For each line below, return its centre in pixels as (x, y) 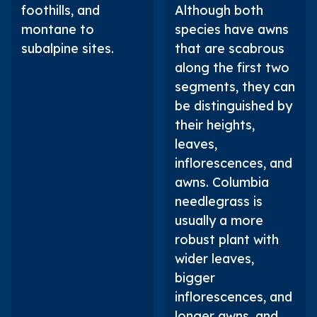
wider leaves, (214, 258)
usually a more (219, 220)
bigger (195, 277)
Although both (219, 10)
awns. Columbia (221, 182)
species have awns (231, 29)
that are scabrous (229, 48)
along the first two (232, 67)
